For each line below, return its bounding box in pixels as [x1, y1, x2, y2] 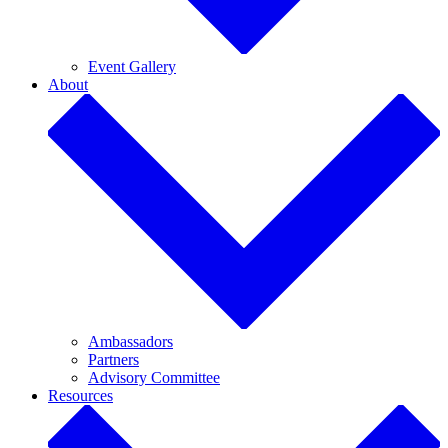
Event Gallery [88, 58, 176, 76]
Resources [48, 387, 113, 405]
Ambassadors [88, 333, 173, 351]
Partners [88, 351, 139, 369]
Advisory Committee [88, 369, 220, 387]
